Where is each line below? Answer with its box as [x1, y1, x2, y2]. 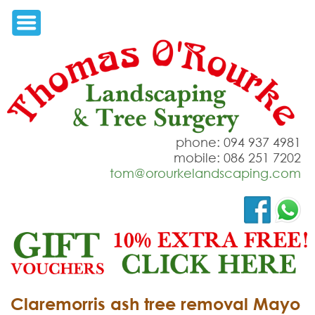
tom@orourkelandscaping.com [110, 165, 301, 181]
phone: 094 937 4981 [176, 134, 301, 150]
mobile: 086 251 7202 [174, 149, 301, 165]
